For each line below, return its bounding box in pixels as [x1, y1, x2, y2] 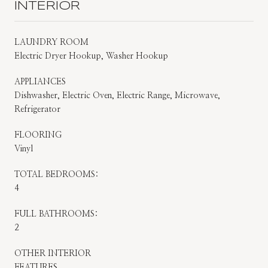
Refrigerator [14, 105, 60, 114]
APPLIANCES [14, 77, 66, 86]
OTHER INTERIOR [14, 249, 91, 258]
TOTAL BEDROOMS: [14, 170, 99, 179]
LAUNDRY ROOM [14, 38, 89, 47]
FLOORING [14, 130, 62, 139]
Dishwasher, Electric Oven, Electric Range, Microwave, [14, 91, 220, 100]
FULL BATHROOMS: [14, 209, 98, 218]
